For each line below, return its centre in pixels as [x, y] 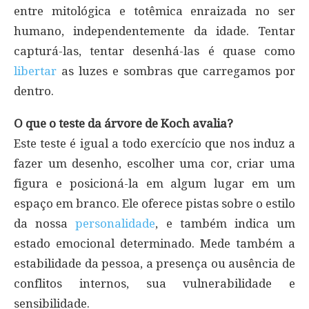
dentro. [34, 91]
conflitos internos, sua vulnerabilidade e [154, 284]
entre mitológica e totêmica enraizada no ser [154, 11]
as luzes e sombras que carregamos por [176, 71]
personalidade [116, 224]
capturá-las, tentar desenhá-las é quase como [154, 51]
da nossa [45, 224]
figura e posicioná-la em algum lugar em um [154, 184]
